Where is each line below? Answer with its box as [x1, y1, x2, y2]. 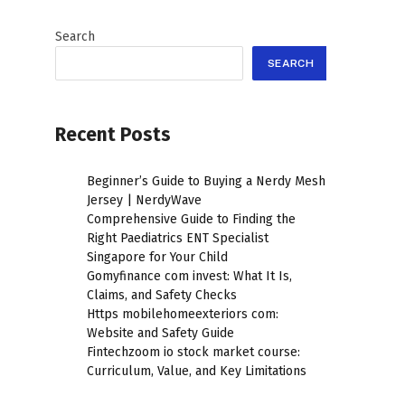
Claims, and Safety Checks [87, 287, 237, 304]
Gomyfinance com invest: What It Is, [87, 268, 292, 285]
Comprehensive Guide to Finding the [87, 212, 296, 228]
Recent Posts [55, 123, 171, 147]
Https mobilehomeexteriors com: [87, 306, 278, 323]
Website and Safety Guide [87, 325, 234, 342]
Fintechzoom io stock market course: [87, 344, 300, 361]
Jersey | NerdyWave [87, 193, 202, 209]
